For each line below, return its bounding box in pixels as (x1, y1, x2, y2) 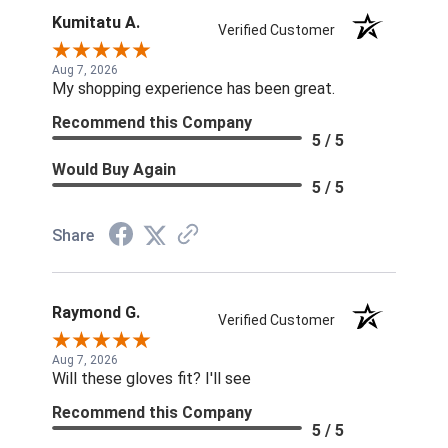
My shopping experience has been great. (52, 79, 335, 99)
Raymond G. (52, 303, 140, 323)
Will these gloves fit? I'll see (52, 369, 251, 389)
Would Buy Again (52, 160, 176, 180)
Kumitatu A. (52, 13, 140, 33)
